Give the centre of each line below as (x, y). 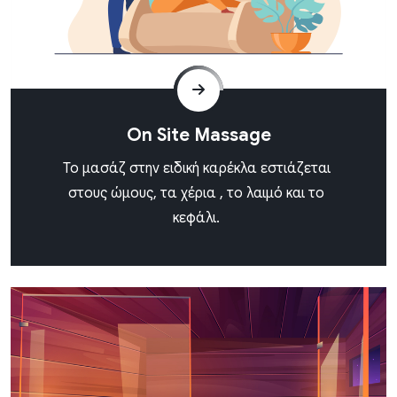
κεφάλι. (196, 218)
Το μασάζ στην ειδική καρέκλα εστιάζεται (196, 169)
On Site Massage (198, 136)
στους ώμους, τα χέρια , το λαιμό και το (196, 194)
